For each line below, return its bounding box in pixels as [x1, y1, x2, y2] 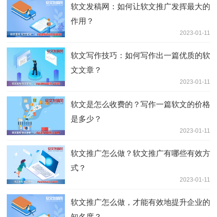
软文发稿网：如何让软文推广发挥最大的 [71, 2, 210, 11]
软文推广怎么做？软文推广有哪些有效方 [71, 149, 210, 158]
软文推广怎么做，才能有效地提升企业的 [71, 198, 210, 207]
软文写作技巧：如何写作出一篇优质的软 [71, 51, 210, 60]
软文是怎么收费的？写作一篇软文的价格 [71, 100, 210, 109]
